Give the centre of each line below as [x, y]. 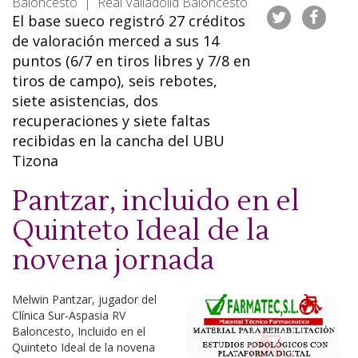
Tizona [35, 161]
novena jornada [113, 261]
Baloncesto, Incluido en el [79, 331]
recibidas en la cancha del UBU [118, 141]
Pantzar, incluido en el [156, 202]
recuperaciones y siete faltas [111, 121]
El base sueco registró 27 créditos [129, 21]
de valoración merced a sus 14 [115, 41]
